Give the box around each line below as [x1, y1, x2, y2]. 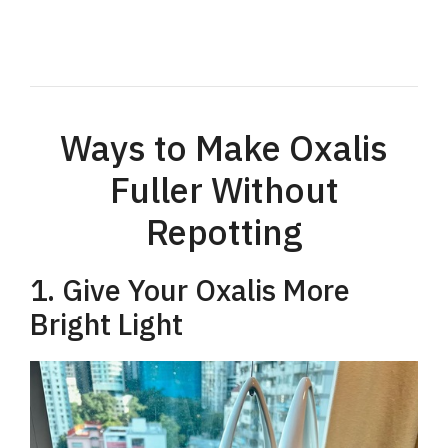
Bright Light [30, 305, 183, 344]
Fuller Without [109, 167, 339, 214]
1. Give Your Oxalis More [30, 271, 350, 310]
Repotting [145, 209, 303, 256]
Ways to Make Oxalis [60, 125, 388, 172]
